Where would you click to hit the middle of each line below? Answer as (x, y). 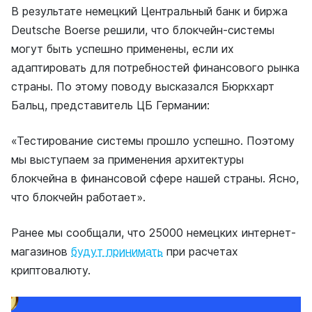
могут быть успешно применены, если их (123, 49)
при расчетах (201, 251)
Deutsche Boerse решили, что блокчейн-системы (143, 30)
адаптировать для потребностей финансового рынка (155, 68)
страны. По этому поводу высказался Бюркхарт (143, 86)
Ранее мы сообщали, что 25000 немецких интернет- (154, 233)
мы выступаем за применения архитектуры (127, 159)
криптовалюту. (51, 270)
